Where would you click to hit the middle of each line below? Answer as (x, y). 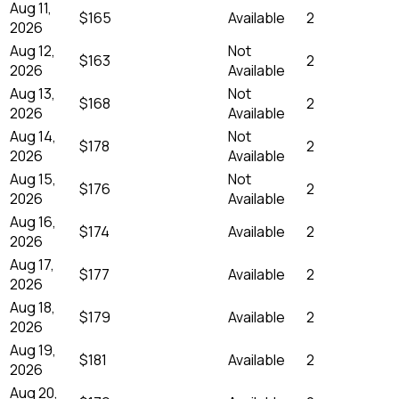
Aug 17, (32, 264)
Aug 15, (33, 179)
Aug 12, (33, 50)
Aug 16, (33, 221)
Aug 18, (33, 307)
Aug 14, (33, 136)
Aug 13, (33, 93)
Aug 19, (33, 350)
